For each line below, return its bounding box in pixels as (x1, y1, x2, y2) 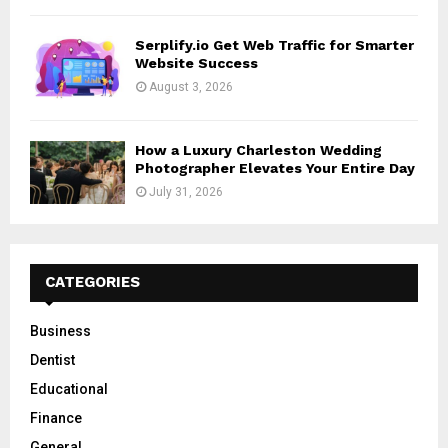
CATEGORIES (45, 273, 140, 292)
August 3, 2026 (149, 80, 233, 95)
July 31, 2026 (149, 184, 223, 199)
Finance (30, 410, 82, 427)
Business (30, 323, 91, 340)
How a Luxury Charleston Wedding (135, 141, 382, 158)
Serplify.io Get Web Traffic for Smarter (135, 37, 414, 54)
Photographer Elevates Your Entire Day (135, 159, 415, 176)
